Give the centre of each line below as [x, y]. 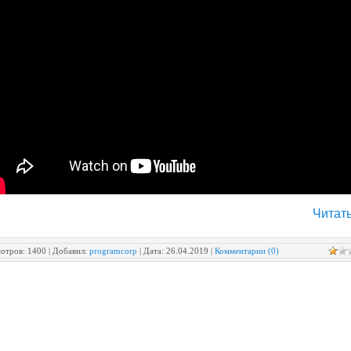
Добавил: [70, 250]
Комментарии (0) [247, 250]
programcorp [113, 250]
